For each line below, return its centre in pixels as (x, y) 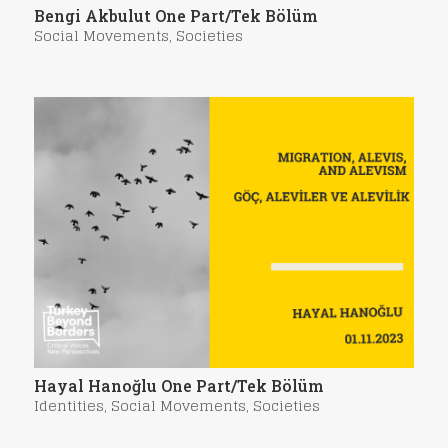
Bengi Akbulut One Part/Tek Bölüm (175, 16)
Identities (68, 406)
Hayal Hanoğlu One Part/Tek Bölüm (178, 386)
